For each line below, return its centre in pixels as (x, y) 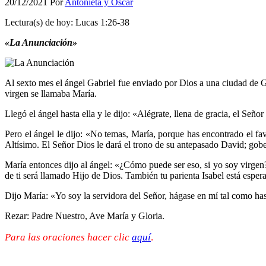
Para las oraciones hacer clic (68, 237)
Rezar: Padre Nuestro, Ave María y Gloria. (85, 216)
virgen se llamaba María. (51, 93)
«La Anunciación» (41, 42)
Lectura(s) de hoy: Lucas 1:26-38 (67, 22)
